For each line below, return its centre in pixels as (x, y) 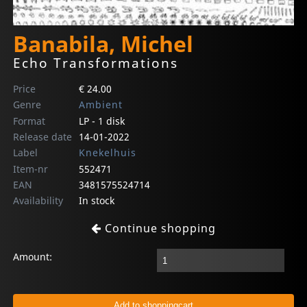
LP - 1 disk (101, 121)
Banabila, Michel (103, 44)
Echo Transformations (96, 63)
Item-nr (31, 169)
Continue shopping (159, 229)
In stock (96, 201)
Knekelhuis (107, 153)
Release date (43, 137)
